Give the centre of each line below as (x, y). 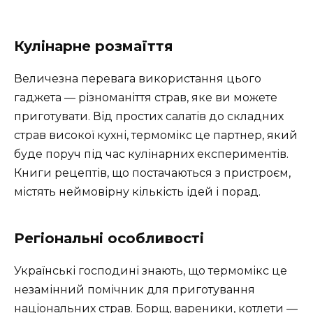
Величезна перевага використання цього (138, 79)
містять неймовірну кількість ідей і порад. (137, 192)
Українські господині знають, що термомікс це (151, 271)
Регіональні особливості (109, 239)
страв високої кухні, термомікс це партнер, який (156, 136)
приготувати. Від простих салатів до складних (149, 117)
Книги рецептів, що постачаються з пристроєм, (152, 173)
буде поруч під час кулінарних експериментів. (151, 154)
